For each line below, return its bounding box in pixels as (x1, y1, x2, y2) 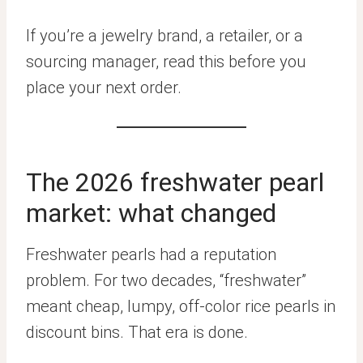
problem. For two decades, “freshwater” (26, 271, 306, 290)
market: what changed (26, 198, 276, 228)
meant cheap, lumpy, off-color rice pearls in (26, 297, 335, 316)
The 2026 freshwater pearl (26, 167, 324, 198)
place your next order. (26, 78, 181, 97)
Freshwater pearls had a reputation (26, 245, 276, 264)
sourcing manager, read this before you (26, 52, 306, 71)
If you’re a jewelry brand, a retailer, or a (26, 26, 303, 45)
